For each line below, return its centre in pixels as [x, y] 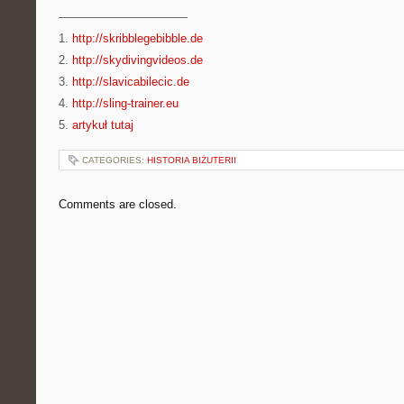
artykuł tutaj [103, 125]
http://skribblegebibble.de [138, 38]
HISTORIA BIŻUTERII [192, 160]
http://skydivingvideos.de [138, 60]
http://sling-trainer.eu [125, 103]
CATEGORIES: [115, 160]
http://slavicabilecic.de [131, 82]
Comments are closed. [118, 204]
